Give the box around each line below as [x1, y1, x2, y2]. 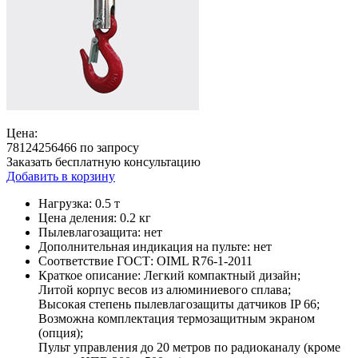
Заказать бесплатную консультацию [6, 154, 201, 169]
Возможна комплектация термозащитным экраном [38, 311, 315, 325]
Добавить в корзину [6, 169, 115, 183]
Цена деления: [38, 210, 117, 225]
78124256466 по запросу [6, 140, 139, 154]
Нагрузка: [38, 196, 92, 210]
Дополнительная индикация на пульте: [38, 239, 250, 253]
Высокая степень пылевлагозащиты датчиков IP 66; [38, 296, 320, 311]
